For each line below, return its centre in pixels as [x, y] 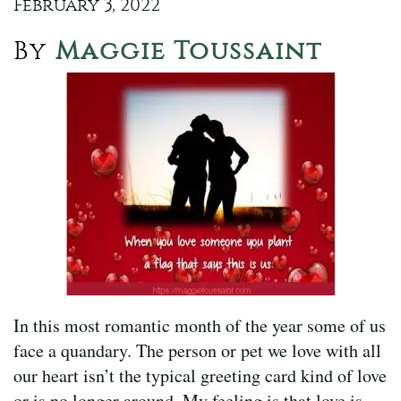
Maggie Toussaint [185, 50]
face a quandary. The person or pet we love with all [197, 350]
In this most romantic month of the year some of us [200, 325]
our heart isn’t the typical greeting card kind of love [200, 375]
